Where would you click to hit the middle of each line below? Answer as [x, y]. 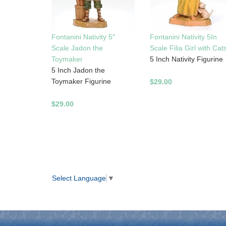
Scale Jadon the [77, 48]
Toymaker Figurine [81, 81]
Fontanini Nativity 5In [183, 37]
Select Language [79, 178]
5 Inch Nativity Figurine [186, 59]
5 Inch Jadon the [78, 70]
